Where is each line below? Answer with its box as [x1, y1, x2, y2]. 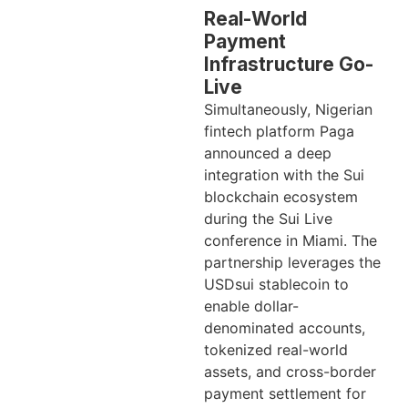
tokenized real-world [204, 341, 348, 360]
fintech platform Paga [204, 122, 354, 141]
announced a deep [204, 144, 331, 163]
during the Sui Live [204, 209, 332, 229]
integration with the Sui [204, 166, 364, 185]
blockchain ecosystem [204, 188, 358, 207]
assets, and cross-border [204, 362, 376, 382]
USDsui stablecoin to [204, 275, 349, 294]
